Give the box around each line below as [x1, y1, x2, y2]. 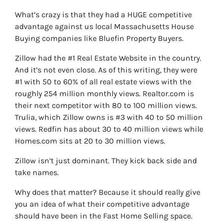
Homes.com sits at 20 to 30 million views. [15, 136, 165, 146]
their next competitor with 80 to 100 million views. [15, 101, 197, 110]
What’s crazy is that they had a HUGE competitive [15, 10, 192, 20]
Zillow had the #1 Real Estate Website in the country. [15, 53, 201, 63]
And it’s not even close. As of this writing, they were [15, 65, 197, 75]
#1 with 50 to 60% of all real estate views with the [15, 77, 191, 87]
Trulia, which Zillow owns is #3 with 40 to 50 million [15, 112, 203, 122]
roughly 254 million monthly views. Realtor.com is [15, 89, 194, 99]
